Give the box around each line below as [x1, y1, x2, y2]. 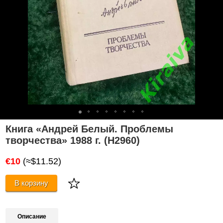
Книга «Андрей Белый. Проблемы [5, 123, 174, 134]
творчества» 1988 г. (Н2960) [5, 134, 140, 146]
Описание [17, 213, 47, 220]
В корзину [14, 178, 49, 187]
